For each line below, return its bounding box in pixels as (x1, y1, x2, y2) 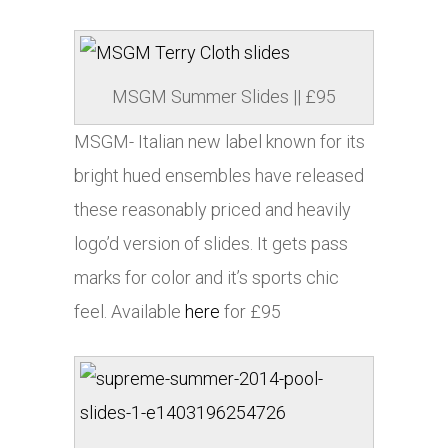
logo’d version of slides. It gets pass (74, 233, 348, 255)
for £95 (220, 301, 281, 323)
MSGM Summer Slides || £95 (112, 86, 336, 108)
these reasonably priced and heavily (74, 199, 351, 221)
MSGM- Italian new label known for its (74, 131, 365, 153)
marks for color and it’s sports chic (74, 267, 339, 289)
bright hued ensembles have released (74, 165, 364, 187)
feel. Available (74, 301, 185, 323)
